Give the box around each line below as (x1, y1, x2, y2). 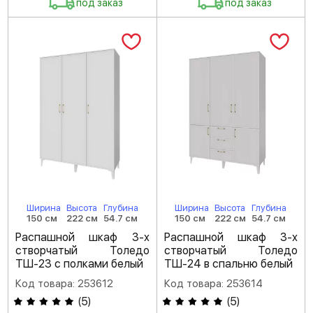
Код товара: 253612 (15, 277, 113, 291)
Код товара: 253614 (163, 277, 263, 291)
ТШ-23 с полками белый (15, 257, 143, 271)
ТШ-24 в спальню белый (163, 257, 293, 271)
